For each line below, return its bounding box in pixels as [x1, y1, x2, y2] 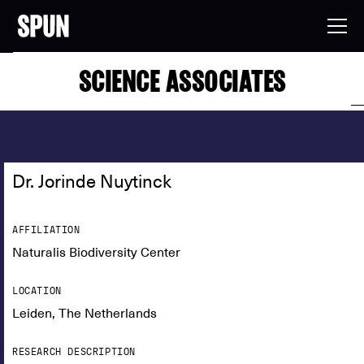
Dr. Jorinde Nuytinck [12, 171, 171, 192]
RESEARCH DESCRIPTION [12, 346, 136, 357]
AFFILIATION [12, 224, 80, 236]
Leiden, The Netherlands [12, 305, 157, 322]
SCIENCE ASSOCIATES [78, 63, 286, 98]
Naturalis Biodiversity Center [12, 245, 180, 261]
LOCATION [12, 285, 62, 297]
